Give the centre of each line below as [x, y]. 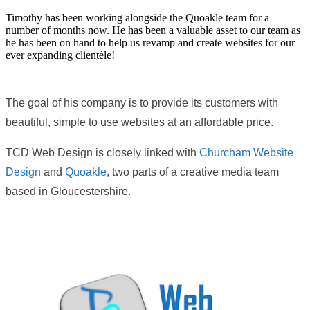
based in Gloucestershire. [68, 191]
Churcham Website [246, 152]
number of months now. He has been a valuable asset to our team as [153, 30]
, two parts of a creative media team [193, 172]
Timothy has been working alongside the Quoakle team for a [137, 17]
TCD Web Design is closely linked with [102, 152]
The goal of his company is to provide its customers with [142, 102]
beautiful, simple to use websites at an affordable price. [139, 122]
